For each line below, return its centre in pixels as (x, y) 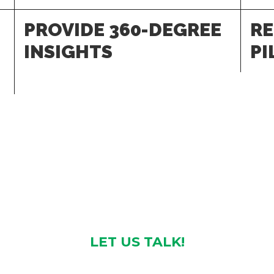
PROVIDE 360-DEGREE (123, 30)
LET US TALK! (137, 242)
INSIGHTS (68, 52)
